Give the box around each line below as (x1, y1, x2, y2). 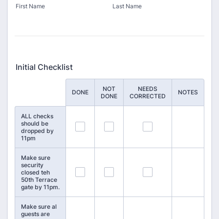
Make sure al (21, 203, 57, 210)
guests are (21, 210, 50, 218)
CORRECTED (130, 92, 166, 100)
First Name (16, 2, 45, 10)
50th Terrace (21, 176, 57, 183)
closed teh (21, 169, 50, 176)
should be (21, 120, 48, 127)
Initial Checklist (16, 62, 73, 72)
